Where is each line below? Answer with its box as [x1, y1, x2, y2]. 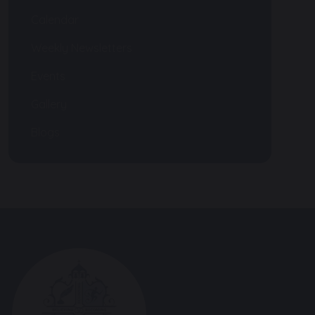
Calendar [31, 12, 79, 27]
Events [31, 68, 65, 83]
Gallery [31, 96, 67, 111]
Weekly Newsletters [31, 40, 132, 55]
